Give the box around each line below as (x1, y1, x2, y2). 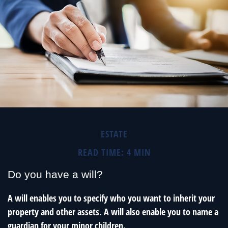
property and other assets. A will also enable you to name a (8, 206, 218, 218)
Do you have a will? (8, 168, 103, 180)
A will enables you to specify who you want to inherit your (8, 192, 215, 205)
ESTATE (100, 128, 128, 140)
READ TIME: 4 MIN (77, 146, 151, 158)
